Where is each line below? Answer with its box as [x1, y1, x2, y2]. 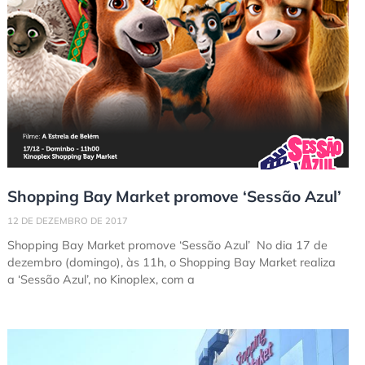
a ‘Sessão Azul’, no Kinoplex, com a [7, 272, 195, 288]
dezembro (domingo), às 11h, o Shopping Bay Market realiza [7, 255, 336, 270]
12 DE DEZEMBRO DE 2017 [7, 215, 128, 227]
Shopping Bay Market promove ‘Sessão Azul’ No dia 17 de [7, 238, 328, 253]
